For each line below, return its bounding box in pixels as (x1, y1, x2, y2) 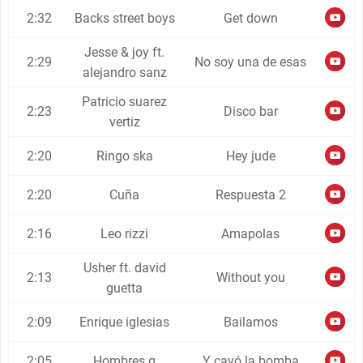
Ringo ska (96, 148, 153, 164)
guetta (106, 280, 143, 296)
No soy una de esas (194, 54, 307, 70)
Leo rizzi (100, 226, 149, 241)
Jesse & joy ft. (84, 45, 165, 60)
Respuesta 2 (215, 187, 286, 203)
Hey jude (225, 148, 275, 164)
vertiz (109, 114, 140, 130)
